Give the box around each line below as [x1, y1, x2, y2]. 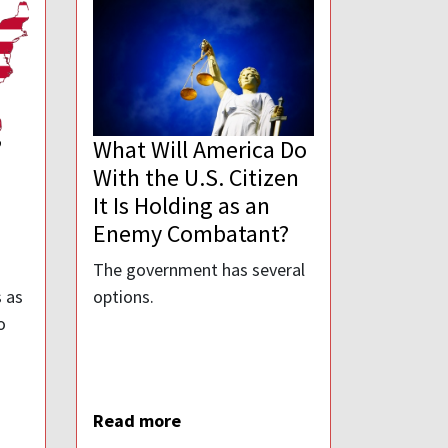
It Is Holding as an [93, 190, 270, 222]
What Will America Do [93, 134, 307, 166]
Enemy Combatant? [93, 218, 289, 250]
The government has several [93, 258, 305, 282]
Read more [93, 409, 181, 433]
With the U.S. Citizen [93, 162, 299, 194]
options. [93, 285, 154, 309]
